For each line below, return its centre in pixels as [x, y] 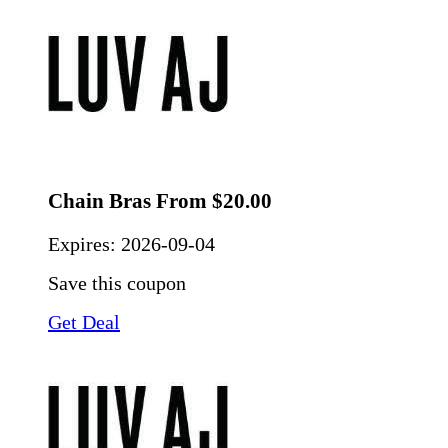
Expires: [84, 243]
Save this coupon [117, 282]
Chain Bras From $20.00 [160, 201]
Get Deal [84, 321]
